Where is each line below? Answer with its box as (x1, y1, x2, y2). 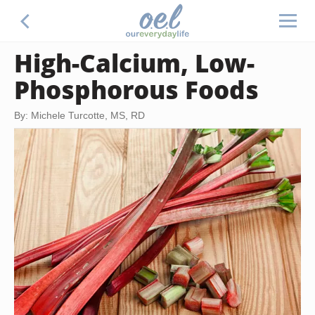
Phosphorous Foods (14, 72, 259, 106)
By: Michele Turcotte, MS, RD (14, 110, 145, 121)
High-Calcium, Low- (14, 46, 255, 79)
